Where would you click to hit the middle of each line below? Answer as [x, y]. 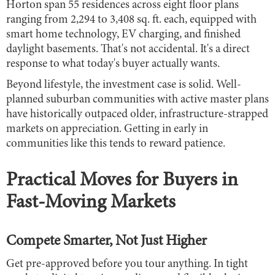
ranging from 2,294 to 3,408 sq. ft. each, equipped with [131, 20]
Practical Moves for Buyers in [122, 181]
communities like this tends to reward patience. [116, 144]
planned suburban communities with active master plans [137, 99]
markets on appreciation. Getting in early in [107, 129]
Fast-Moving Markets [91, 203]
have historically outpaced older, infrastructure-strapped [137, 114]
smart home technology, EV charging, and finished [123, 34]
